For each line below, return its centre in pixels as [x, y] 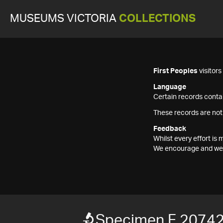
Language [170, 87]
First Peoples [175, 71]
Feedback [170, 129]
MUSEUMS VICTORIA [64, 19]
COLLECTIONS [157, 19]
